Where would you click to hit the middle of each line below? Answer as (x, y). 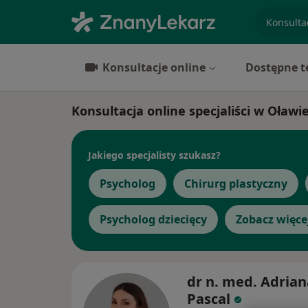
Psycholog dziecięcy (153, 219)
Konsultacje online (154, 67)
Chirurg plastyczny (236, 184)
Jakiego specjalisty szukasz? (154, 155)
